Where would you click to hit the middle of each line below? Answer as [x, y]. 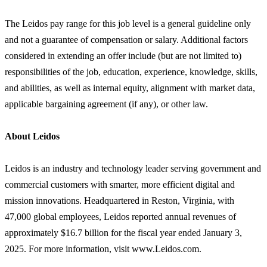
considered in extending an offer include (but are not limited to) [123, 56]
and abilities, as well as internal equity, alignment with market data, [130, 88]
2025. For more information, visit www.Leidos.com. [103, 249]
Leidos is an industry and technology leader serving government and [133, 169]
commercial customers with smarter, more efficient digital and [120, 185]
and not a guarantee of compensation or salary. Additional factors [126, 40]
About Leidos [32, 136]
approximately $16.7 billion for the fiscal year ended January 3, [123, 233]
